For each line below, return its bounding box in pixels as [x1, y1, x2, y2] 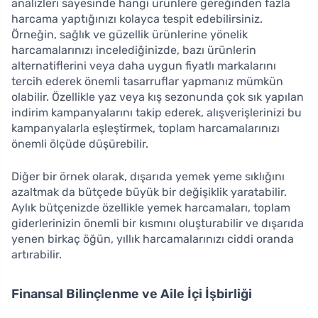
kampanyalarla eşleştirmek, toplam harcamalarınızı [11, 121, 280, 135]
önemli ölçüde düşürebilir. [11, 136, 148, 150]
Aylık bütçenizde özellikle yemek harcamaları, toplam [11, 200, 290, 214]
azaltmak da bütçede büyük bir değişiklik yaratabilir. [11, 185, 287, 199]
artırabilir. [11, 247, 62, 261]
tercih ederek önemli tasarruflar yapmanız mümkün [11, 74, 283, 88]
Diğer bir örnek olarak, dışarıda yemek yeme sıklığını [11, 169, 285, 183]
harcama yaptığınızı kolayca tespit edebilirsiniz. [11, 11, 263, 26]
